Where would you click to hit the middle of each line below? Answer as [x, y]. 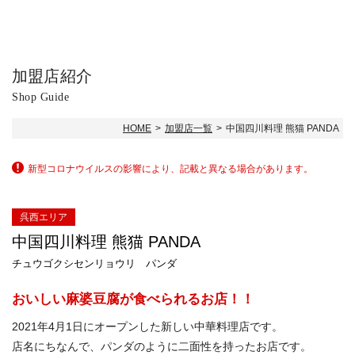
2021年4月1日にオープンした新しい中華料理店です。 [147, 326]
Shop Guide [40, 97]
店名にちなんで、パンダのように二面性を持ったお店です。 [162, 346]
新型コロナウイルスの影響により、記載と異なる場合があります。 [170, 168]
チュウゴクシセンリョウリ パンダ [94, 263]
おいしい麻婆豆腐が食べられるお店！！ [133, 299]
